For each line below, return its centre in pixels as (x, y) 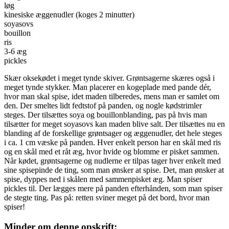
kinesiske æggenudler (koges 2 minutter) (69, 15)
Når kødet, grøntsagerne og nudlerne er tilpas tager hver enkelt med (112, 161)
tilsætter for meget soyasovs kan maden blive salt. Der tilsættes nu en (114, 124)
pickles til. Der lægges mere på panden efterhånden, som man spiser (113, 188)
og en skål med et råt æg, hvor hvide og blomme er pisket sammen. (112, 152)
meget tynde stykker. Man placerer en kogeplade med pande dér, (108, 87)
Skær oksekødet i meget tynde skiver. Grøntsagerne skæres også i (109, 78)
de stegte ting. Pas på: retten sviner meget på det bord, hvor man (107, 198)
